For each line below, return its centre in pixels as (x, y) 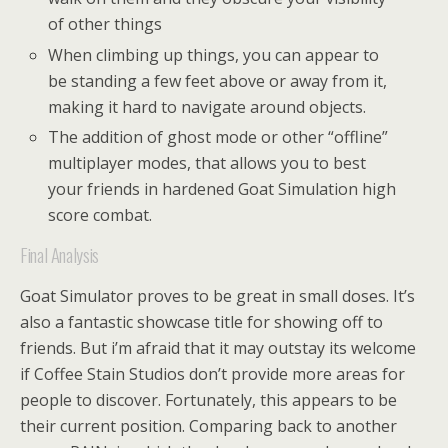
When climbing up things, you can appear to (214, 54)
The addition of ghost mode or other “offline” (218, 136)
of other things (105, 24)
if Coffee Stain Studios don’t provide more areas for (212, 373)
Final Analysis (59, 254)
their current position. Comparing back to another (208, 425)
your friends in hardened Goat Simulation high (222, 188)
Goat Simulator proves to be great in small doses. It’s (217, 295)
